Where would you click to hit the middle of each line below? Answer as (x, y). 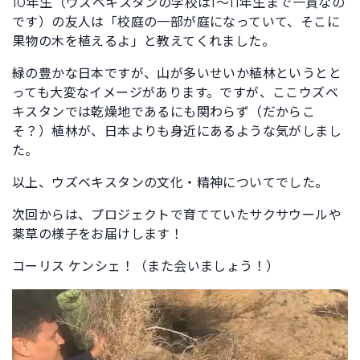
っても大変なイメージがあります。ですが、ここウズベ (175, 92)
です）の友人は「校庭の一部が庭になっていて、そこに (176, 22)
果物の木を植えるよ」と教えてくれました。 (143, 41)
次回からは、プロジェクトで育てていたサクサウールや (177, 215)
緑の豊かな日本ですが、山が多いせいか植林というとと (177, 73)
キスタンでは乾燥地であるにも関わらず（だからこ (164, 112)
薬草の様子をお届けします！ (98, 234)
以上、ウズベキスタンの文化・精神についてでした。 (170, 182)
